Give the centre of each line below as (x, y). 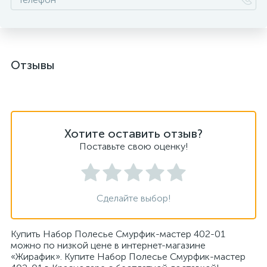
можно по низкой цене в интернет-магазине (108, 245)
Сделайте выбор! (133, 198)
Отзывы (33, 65)
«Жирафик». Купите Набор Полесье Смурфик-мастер (128, 257)
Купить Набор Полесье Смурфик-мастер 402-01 (118, 234)
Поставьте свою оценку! (133, 146)
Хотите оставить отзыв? (133, 133)
